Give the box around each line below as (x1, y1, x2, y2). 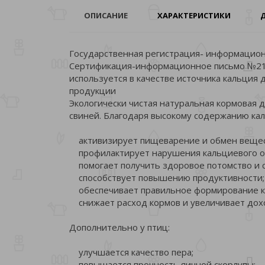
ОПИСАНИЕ (84, 9, 128, 21)
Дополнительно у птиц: (69, 221, 170, 233)
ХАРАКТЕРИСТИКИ (157, 9, 231, 21)
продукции (69, 84, 116, 96)
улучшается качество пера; (69, 245, 193, 258)
